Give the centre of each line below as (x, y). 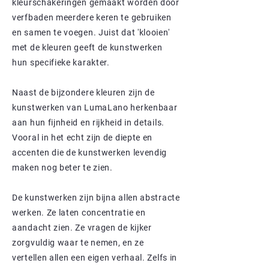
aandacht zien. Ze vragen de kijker (82, 227)
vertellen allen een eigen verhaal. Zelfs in (95, 257)
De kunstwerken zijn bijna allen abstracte (96, 197)
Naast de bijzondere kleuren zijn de (83, 92)
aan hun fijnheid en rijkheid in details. (88, 122)
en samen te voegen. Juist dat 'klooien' (91, 32)
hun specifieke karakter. (63, 62)
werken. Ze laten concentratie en (79, 212)
